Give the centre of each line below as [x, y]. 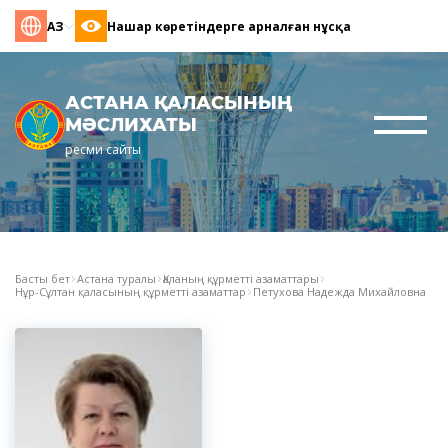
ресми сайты [103, 149]
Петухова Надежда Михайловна [339, 291]
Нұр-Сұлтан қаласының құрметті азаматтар [130, 291]
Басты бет [42, 278]
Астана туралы [116, 278]
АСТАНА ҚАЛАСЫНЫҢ [178, 103]
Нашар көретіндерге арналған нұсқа [229, 26]
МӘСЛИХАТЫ [131, 125]
